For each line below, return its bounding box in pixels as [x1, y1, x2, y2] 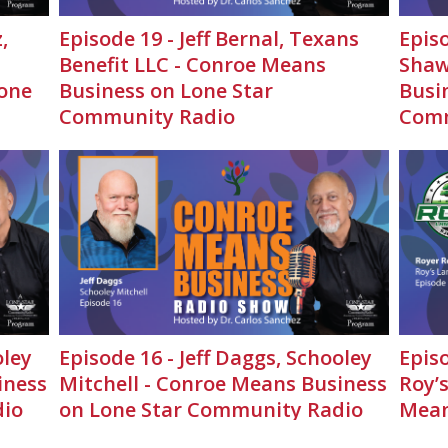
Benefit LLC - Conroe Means [59, 50, 326, 78]
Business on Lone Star [59, 76, 273, 104]
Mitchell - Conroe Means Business [59, 370, 387, 398]
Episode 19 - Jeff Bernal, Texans [59, 24, 359, 52]
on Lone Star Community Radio [59, 396, 363, 424]
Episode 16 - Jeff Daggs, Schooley [59, 344, 372, 372]
